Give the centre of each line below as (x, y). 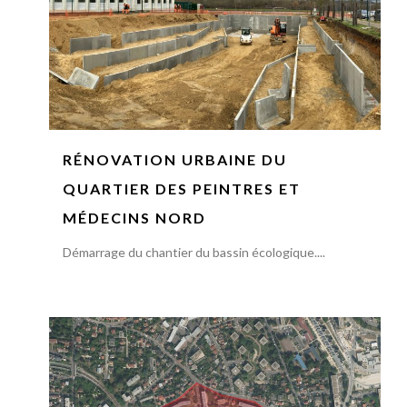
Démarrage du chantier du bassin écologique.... (194, 253)
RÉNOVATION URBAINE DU (174, 160)
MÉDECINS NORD (134, 218)
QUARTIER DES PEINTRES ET (181, 189)
